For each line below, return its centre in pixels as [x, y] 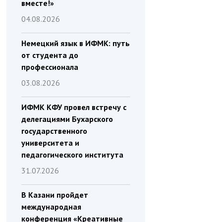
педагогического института [72, 155]
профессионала [50, 67]
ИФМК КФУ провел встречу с [74, 107]
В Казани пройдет [55, 195]
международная [51, 207]
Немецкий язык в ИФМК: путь [75, 43]
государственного [54, 131]
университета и [50, 143]
